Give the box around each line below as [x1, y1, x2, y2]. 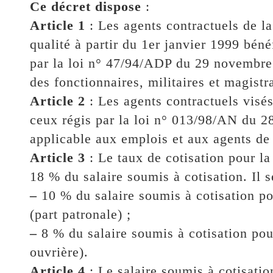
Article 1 [29, 17, 85, 33]
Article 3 [29, 149, 85, 165]
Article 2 [29, 93, 85, 108]
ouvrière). [29, 244, 88, 260]
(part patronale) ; [29, 206, 131, 222]
